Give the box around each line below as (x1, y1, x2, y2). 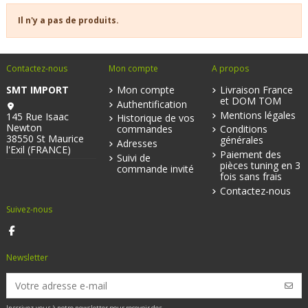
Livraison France (219, 82, 293, 96)
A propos (211, 63, 249, 75)
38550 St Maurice (6, 131, 84, 145)
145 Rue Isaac (6, 109, 69, 123)
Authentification (117, 97, 188, 111)
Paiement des (219, 148, 281, 162)
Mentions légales (219, 108, 296, 122)
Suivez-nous (6, 203, 52, 215)
